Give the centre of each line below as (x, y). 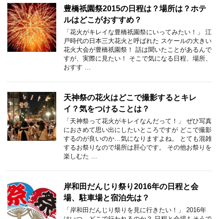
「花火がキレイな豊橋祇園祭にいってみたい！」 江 (138, 32)
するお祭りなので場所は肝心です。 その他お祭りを (138, 147)
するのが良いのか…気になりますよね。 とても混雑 (138, 138)
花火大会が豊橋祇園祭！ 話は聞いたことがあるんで (138, 49)
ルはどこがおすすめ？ (103, 20)
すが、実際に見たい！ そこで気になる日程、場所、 (138, 58)
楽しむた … (80, 156)
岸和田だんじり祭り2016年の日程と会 (131, 186)
